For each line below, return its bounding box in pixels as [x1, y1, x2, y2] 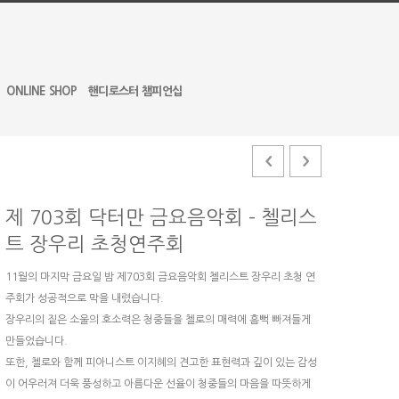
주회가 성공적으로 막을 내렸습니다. [5, 293, 164, 304]
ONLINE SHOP [6, 85, 77, 97]
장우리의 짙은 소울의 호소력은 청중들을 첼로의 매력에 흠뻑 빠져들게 [5, 314, 311, 325]
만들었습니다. [5, 336, 68, 346]
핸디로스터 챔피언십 [88, 85, 183, 97]
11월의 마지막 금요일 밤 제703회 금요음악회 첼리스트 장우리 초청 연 [5, 272, 315, 282]
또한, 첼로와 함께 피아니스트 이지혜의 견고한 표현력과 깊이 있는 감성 [5, 357, 317, 368]
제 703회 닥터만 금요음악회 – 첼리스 [5, 208, 317, 227]
